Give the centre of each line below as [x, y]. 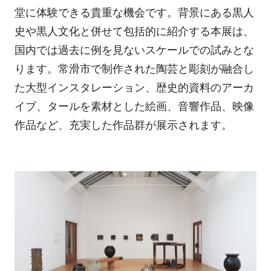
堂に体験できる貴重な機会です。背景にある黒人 [134, 12]
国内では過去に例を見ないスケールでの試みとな [134, 50]
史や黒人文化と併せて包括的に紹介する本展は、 [134, 31]
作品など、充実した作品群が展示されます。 [123, 125]
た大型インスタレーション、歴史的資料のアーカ [134, 87]
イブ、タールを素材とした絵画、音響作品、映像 [134, 106]
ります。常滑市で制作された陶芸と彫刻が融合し [134, 69]
